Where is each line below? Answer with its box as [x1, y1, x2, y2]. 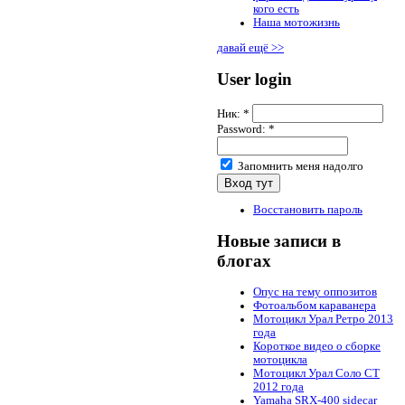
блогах [217, 251, 271, 271]
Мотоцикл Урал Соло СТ [253, 367, 380, 381]
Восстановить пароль [253, 203, 363, 217]
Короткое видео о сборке [253, 340, 381, 353]
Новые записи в [217, 231, 341, 251]
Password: [217, 122, 268, 136]
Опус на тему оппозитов [253, 286, 377, 299]
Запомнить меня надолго [235, 159, 363, 173]
